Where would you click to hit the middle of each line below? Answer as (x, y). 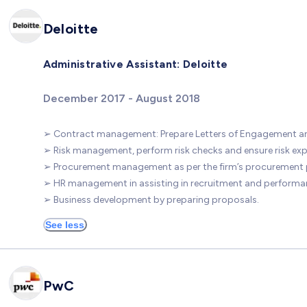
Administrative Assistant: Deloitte (135, 64)
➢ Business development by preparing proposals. (151, 200)
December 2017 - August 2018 (121, 99)
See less (65, 225)
